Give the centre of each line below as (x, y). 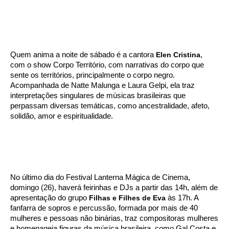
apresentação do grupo (49, 198)
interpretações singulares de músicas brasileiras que (98, 95)
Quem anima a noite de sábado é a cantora (83, 54)
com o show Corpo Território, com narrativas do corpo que (107, 65)
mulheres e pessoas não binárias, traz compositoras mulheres (114, 218)
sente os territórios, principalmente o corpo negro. (93, 75)
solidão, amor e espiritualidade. (62, 116)
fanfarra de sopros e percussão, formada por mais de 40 (104, 208)
